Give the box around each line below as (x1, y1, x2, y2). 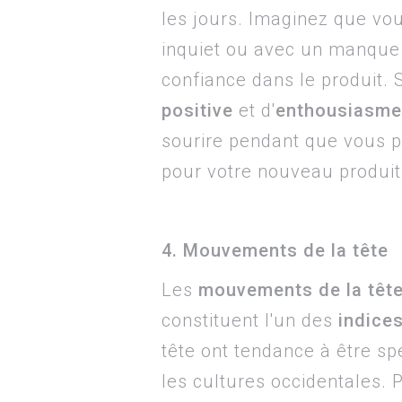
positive (162, 100, 233, 121)
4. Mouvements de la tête (162, 240, 389, 261)
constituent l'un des (162, 310, 333, 331)
